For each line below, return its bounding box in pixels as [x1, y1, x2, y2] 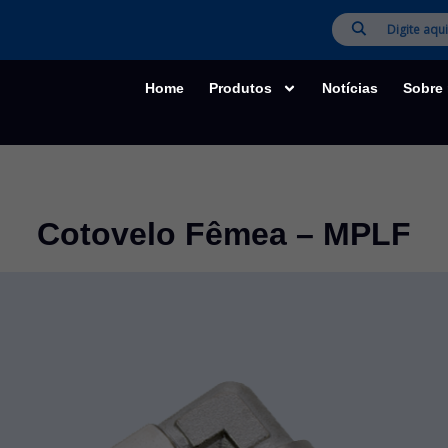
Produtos [209, 80, 273, 97]
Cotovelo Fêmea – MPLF [37, 215, 411, 252]
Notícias [321, 80, 378, 97]
